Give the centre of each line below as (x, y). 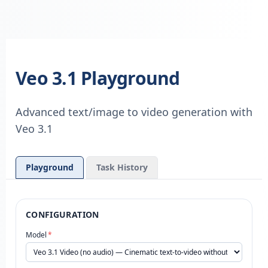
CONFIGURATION (63, 214)
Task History (122, 167)
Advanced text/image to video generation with (134, 112)
